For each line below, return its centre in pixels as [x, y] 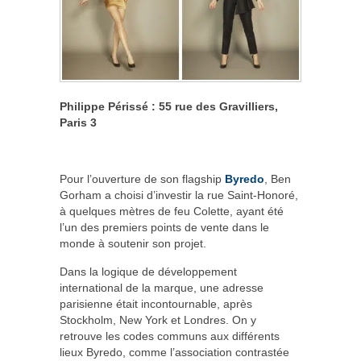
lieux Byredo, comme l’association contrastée [174, 352]
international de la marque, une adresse [162, 287]
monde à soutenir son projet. [133, 243]
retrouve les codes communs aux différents [170, 336]
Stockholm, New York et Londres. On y [158, 320]
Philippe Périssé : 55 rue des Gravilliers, [169, 106]
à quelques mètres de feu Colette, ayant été [172, 211]
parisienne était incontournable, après [156, 303]
